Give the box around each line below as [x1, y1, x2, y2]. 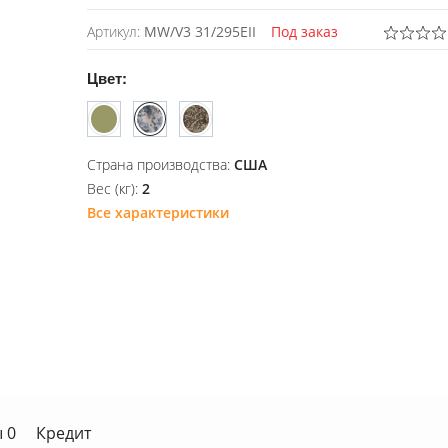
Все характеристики [87, 203, 230, 223]
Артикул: [87, 22, 145, 42]
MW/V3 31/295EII [144, 22, 257, 42]
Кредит [36, 422, 91, 445]
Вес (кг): [87, 179, 143, 199]
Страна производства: [87, 155, 235, 175]
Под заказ [271, 22, 339, 42]
